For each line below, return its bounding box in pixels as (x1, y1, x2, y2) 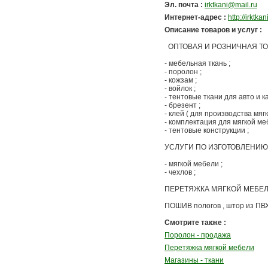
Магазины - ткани (165, 256, 224, 264)
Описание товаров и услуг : (165, 26, 262, 34)
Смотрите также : (165, 218, 226, 227)
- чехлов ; (165, 168, 196, 176)
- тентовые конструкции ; (165, 126, 249, 135)
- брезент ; (165, 101, 200, 109)
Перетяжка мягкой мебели (165, 243, 254, 252)
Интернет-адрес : (165, 13, 228, 22)
